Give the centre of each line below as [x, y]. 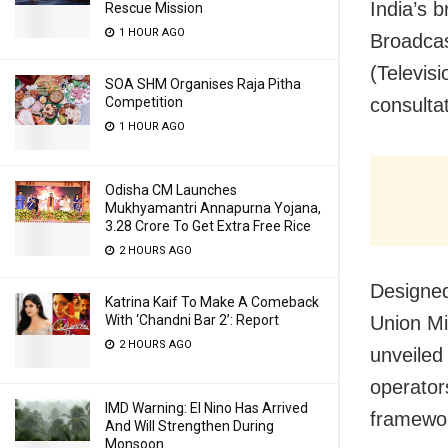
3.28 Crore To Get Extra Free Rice [208, 226]
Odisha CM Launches [171, 190]
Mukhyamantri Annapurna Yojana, [213, 208]
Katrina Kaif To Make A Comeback [212, 302]
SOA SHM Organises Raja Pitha [203, 84]
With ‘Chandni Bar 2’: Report [192, 320]
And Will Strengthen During [189, 426]
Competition [144, 102]
